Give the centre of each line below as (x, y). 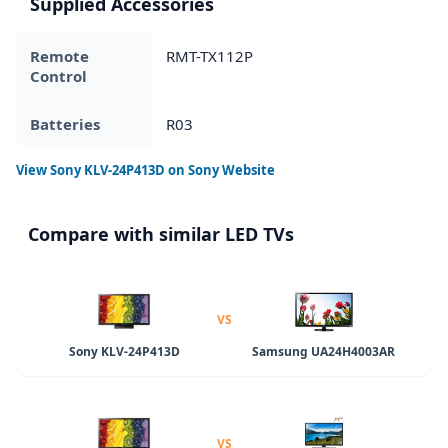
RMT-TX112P (209, 55)
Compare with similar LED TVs (161, 233)
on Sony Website (220, 169)
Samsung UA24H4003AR (324, 351)
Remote (59, 55)
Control (58, 75)
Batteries (65, 123)
